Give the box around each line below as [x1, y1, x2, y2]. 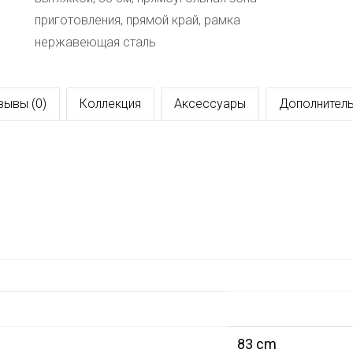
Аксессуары [174, 96, 246, 112]
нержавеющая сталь [35, 35, 156, 50]
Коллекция [80, 96, 141, 112]
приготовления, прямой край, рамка [35, 13, 240, 28]
